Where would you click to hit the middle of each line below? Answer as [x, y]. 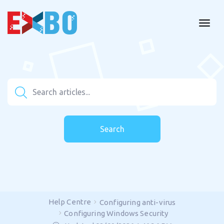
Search [112, 129]
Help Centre [70, 202]
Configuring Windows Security [116, 213]
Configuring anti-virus [138, 202]
